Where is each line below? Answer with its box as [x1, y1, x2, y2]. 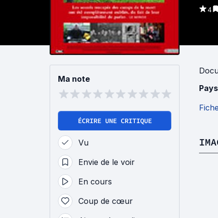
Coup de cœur [78, 196, 133, 206]
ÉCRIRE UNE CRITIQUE [77, 116, 152, 125]
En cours [78, 177, 112, 186]
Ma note [58, 74, 90, 84]
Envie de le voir [78, 157, 135, 167]
